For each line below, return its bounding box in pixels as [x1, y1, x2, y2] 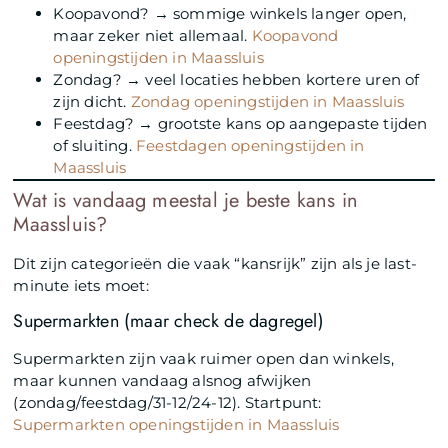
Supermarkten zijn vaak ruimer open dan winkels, [13, 349, 394, 369]
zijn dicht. [53, 91, 131, 111]
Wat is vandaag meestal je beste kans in [13, 185, 359, 215]
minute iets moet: [13, 275, 149, 295]
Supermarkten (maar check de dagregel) [13, 308, 324, 335]
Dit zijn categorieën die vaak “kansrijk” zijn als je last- [13, 253, 418, 273]
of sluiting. [53, 135, 137, 155]
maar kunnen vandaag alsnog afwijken [13, 371, 312, 391]
